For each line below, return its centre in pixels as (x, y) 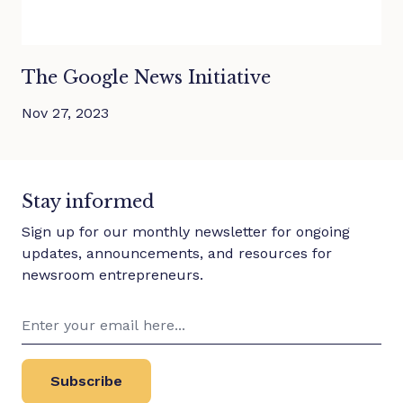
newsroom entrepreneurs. (112, 274)
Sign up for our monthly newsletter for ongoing (186, 231)
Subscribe (86, 381)
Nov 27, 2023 (65, 112)
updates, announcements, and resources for (177, 253)
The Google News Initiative (146, 77)
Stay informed (88, 201)
